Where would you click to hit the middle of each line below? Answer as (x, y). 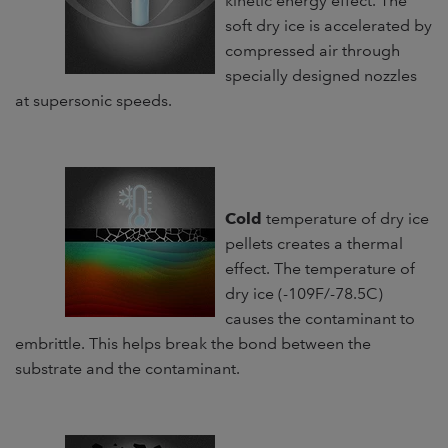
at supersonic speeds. (93, 101)
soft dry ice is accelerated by (328, 26)
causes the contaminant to (320, 319)
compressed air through (312, 51)
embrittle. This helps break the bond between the (193, 344)
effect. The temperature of (320, 269)
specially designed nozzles (321, 76)
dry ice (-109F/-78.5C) (304, 294)
